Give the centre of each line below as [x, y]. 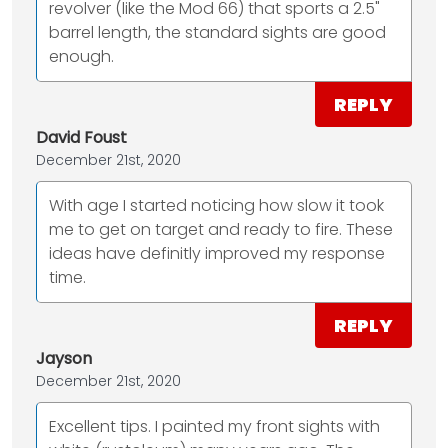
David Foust [81, 138]
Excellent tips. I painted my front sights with [214, 427]
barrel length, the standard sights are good [217, 33]
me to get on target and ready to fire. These [221, 230]
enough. [81, 57]
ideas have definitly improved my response [217, 254]
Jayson [64, 359]
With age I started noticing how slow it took [216, 206]
